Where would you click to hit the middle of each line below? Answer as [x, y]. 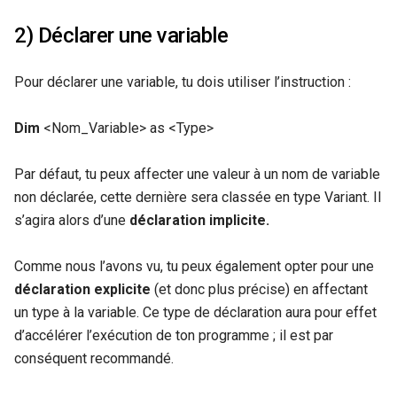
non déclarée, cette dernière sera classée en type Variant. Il [198, 197]
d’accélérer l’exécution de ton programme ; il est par [174, 335]
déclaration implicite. [199, 220]
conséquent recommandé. [94, 358]
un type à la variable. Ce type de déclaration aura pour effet [195, 312]
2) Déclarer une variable [121, 35]
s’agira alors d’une [72, 220]
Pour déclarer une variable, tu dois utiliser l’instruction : [183, 82]
